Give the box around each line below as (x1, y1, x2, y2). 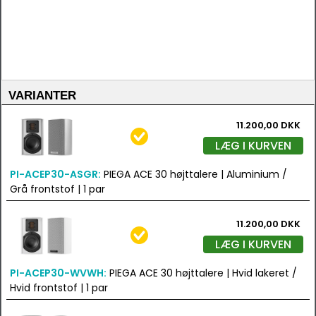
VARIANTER (8, 89, 76, 102)
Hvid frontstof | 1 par (10, 281, 108, 295)
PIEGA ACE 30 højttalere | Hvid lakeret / (107, 266, 297, 280)
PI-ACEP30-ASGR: (10, 167, 101, 181)
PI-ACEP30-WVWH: (10, 266, 107, 280)
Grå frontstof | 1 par (10, 182, 105, 196)
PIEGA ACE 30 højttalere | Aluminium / (101, 167, 287, 181)
